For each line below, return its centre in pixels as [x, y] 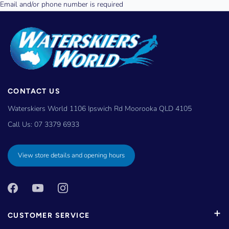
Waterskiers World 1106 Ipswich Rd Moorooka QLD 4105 [100, 109]
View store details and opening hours [71, 156]
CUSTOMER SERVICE [49, 215]
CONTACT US [34, 91]
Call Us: [21, 125]
